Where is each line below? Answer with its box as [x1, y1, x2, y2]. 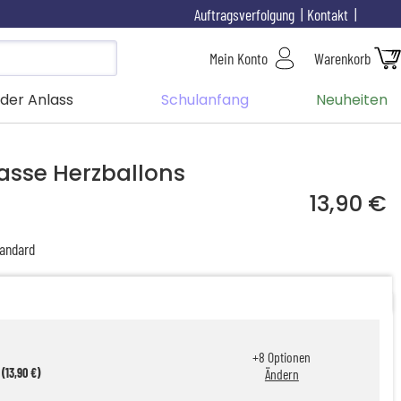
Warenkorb [314, 48, 371, 69]
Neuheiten [315, 90, 388, 111]
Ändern [264, 365, 299, 383]
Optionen [265, 348, 311, 366]
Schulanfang [160, 90, 249, 111]
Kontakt [306, 4, 348, 24]
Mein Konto [209, 48, 269, 69]
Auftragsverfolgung [193, 4, 294, 24]
